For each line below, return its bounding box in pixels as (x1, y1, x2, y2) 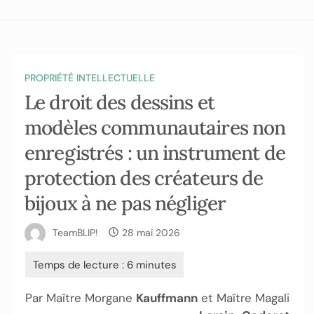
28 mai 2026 (122, 226, 180, 239)
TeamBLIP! (53, 226, 98, 239)
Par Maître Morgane (25, 290, 136, 306)
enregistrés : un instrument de (25, 140, 285, 165)
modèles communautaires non (25, 115, 286, 140)
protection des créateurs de (25, 165, 264, 191)
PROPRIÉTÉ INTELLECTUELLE (25, 71, 155, 84)
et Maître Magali (198, 290, 289, 306)
